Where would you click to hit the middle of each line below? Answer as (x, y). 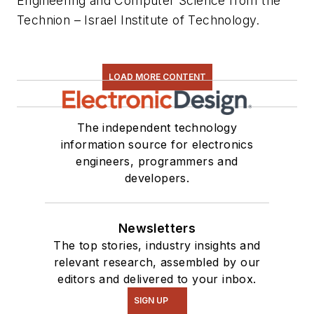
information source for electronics (157, 145)
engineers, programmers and (157, 162)
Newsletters (157, 228)
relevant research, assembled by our (157, 262)
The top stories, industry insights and (157, 246)
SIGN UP (151, 301)
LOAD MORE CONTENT (157, 77)
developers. (157, 178)
